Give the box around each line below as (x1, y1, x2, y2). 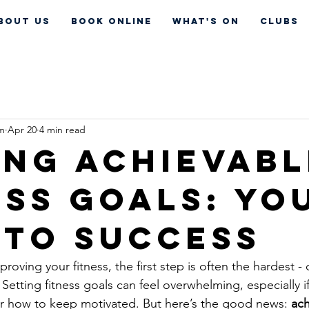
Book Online (71, 16, 152, 26)
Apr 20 (8, 123, 37, 137)
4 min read (39, 123, 86, 137)
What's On (172, 16, 239, 26)
